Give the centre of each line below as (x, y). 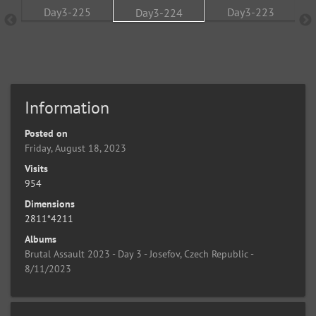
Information (67, 108)
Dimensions (50, 204)
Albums (41, 239)
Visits (36, 169)
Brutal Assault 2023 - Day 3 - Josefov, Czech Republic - (139, 254)
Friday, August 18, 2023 (75, 148)
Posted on (46, 133)
